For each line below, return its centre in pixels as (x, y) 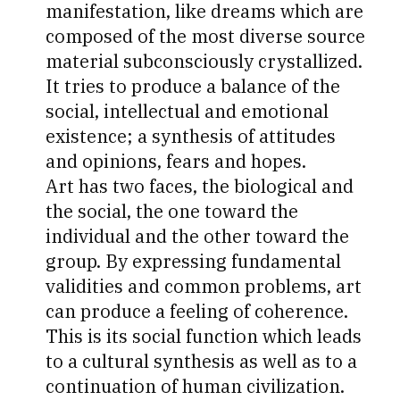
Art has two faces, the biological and (200, 187)
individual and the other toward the (198, 237)
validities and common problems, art (204, 287)
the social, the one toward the (172, 212)
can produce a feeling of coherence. (197, 312)
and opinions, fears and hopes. (176, 162)
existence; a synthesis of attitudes (191, 137)
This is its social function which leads (204, 337)
